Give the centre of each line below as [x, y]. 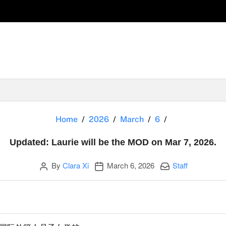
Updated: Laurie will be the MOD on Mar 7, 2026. [113, 142]
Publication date [120, 164]
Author [49, 164]
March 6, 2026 [130, 165]
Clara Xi [75, 165]
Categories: [178, 164]
